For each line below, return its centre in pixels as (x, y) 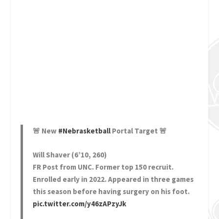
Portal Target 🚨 (139, 131)
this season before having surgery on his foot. (111, 191)
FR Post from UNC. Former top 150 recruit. (103, 167)
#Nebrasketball (85, 131)
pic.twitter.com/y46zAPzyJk (80, 203)
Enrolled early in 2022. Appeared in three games (113, 179)
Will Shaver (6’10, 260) (70, 154)
